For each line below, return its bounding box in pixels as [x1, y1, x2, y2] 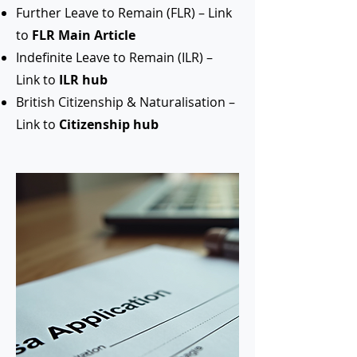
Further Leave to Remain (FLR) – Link [16, 4, 232, 22]
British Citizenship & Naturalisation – [16, 93, 235, 111]
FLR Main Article [32, 26, 139, 44]
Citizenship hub [59, 116, 159, 133]
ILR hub [59, 71, 108, 88]
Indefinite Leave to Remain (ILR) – [16, 49, 213, 66]
